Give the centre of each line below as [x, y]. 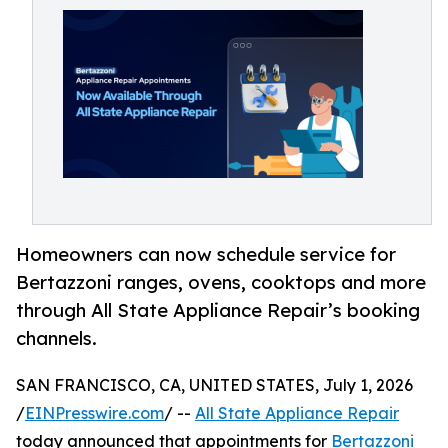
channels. [56, 338]
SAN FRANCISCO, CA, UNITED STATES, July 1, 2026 [214, 385]
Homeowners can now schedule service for [206, 254]
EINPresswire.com [94, 413]
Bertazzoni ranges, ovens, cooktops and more [221, 282]
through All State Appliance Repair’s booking [218, 310]
